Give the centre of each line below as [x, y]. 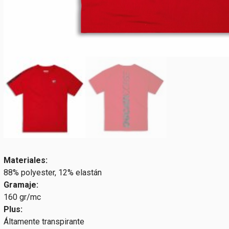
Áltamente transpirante [44, 222]
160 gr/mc [22, 197]
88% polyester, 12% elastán [53, 173]
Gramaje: [21, 185]
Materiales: [26, 161]
